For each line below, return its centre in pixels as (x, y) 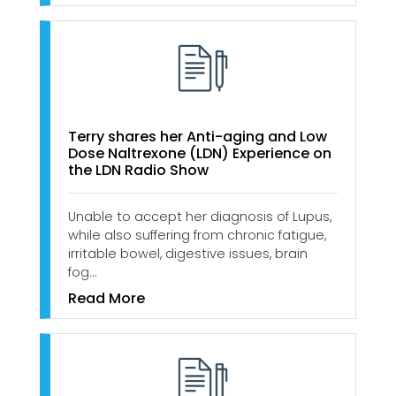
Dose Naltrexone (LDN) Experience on (202, 154)
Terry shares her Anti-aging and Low (198, 137)
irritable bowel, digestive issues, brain (188, 254)
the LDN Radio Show (138, 171)
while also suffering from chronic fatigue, (197, 236)
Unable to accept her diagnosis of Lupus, (200, 217)
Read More (107, 299)
